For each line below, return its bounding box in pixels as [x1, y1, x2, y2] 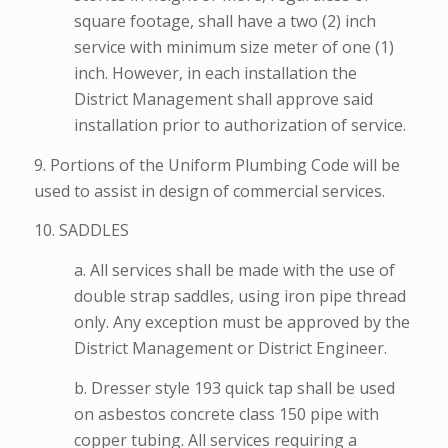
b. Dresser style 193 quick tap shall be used [73, 376, 395, 399]
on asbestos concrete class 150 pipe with [73, 402, 379, 425]
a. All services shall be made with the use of [73, 258, 395, 281]
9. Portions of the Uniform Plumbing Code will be [33, 153, 400, 176]
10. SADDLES [33, 219, 129, 242]
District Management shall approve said [73, 88, 373, 111]
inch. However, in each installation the [73, 62, 357, 85]
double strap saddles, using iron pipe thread [73, 284, 406, 307]
